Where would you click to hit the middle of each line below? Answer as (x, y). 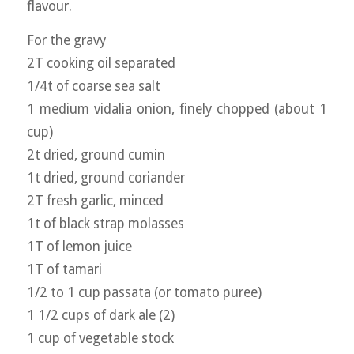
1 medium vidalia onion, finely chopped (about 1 (177, 109)
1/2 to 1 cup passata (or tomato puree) (144, 293)
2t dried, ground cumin (96, 155)
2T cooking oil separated (101, 64)
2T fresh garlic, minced (95, 201)
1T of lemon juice (79, 247)
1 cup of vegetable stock (100, 339)
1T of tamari (64, 270)
